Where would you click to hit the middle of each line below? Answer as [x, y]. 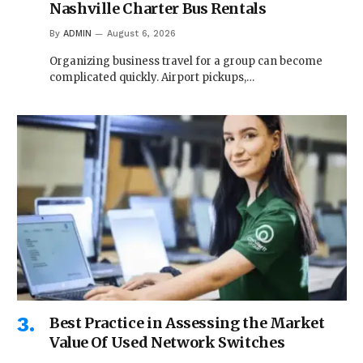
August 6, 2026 [141, 34]
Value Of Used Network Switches [167, 343]
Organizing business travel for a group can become [186, 62]
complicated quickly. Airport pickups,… [152, 78]
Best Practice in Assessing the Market [187, 323]
